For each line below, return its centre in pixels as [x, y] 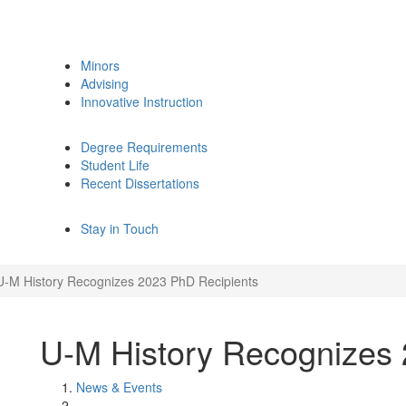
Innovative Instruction [142, 101]
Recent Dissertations [140, 183]
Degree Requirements [144, 147]
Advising [105, 83]
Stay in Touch [120, 228]
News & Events [119, 387]
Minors [100, 65]
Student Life [115, 165]
